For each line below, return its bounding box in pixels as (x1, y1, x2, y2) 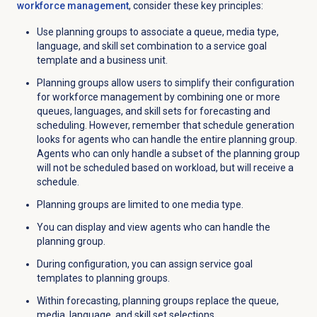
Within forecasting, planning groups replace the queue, (36, 295, 279, 307)
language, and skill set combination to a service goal (36, 40, 267, 52)
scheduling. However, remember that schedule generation (36, 120, 294, 132)
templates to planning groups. (36, 272, 170, 284)
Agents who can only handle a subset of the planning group (36, 148, 300, 160)
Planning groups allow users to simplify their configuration (36, 77, 294, 89)
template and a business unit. (36, 54, 174, 67)
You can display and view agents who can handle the (36, 221, 270, 234)
